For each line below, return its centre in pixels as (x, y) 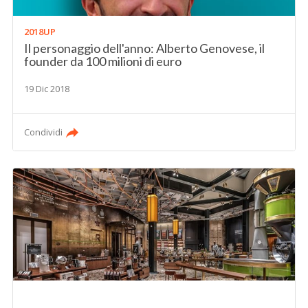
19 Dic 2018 (47, 89)
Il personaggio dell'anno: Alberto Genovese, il (145, 48)
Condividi (44, 132)
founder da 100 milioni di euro (103, 62)
